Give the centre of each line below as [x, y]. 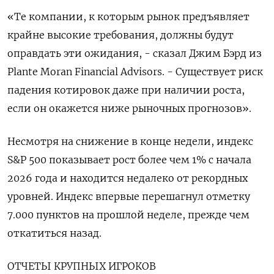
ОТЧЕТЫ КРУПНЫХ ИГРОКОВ [82, 266]
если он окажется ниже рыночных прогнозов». [129, 108]
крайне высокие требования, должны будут [120, 35]
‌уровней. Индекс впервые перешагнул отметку [129, 196]
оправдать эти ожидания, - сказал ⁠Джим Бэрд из [135, 53]
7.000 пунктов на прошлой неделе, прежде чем [128, 215]
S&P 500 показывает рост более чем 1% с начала [129, 160]
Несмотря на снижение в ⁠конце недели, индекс [130, 141]
